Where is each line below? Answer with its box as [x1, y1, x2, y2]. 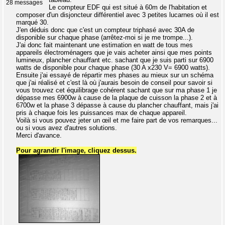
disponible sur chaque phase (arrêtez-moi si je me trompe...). [16, 34, 193, 41]
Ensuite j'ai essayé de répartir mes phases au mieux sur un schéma [16, 71, 213, 79]
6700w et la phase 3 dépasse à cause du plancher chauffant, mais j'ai [16, 101, 218, 109]
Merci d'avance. [16, 132, 62, 139]
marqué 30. [16, 19, 49, 26]
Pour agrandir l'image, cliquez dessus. [16, 147, 137, 154]
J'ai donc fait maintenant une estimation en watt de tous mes [16, 41, 193, 49]
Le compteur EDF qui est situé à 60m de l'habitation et [49, 4, 207, 11]
